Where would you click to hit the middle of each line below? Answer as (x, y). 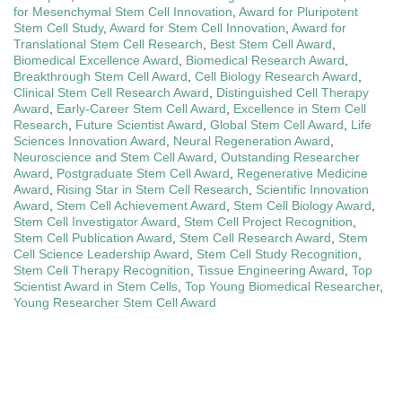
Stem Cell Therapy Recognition (102, 270)
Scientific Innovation (312, 189)
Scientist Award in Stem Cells (96, 286)
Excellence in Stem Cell (300, 108)
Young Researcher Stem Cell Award (115, 302)
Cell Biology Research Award (276, 76)
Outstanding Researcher (290, 157)
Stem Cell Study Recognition (277, 253)
